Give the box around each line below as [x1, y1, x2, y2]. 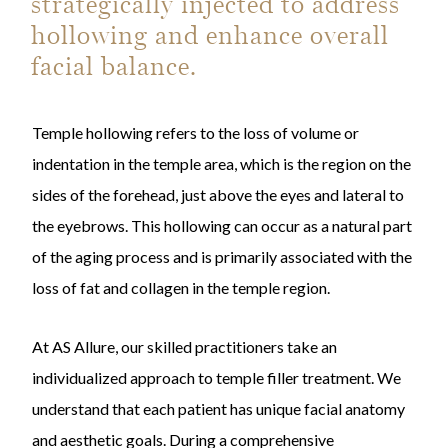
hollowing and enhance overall [31, 19, 390, 50]
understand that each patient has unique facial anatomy [31, 398, 405, 418]
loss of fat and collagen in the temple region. [31, 277, 330, 297]
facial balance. [31, 50, 198, 81]
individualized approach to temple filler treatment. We [31, 367, 401, 387]
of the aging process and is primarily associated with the [31, 246, 412, 266]
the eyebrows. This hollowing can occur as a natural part [31, 215, 412, 235]
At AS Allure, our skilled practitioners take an [31, 336, 337, 356]
